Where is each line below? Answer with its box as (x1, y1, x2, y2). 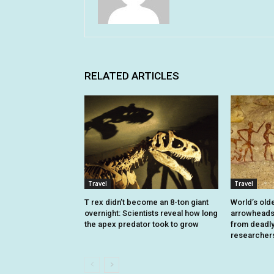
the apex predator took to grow (84, 220, 199, 229)
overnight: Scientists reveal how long (84, 209, 218, 218)
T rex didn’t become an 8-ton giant (84, 198, 209, 207)
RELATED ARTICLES (84, 70, 179, 83)
